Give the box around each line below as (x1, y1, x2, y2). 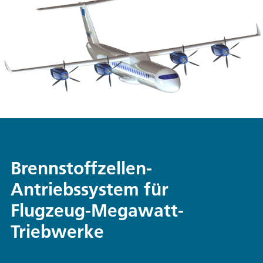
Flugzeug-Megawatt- (11, 199, 184, 221)
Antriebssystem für (11, 178, 168, 200)
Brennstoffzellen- (11, 157, 152, 179)
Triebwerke (11, 220, 104, 242)
